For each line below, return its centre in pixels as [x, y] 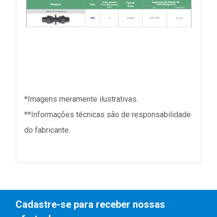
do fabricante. [47, 130]
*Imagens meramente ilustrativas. [81, 99]
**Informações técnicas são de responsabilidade [108, 115]
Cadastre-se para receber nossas [90, 204]
